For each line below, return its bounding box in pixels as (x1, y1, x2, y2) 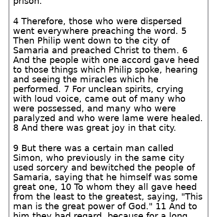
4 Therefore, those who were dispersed (13, 16, 182, 26)
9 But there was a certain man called (13, 143, 174, 153)
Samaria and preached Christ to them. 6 (13, 45, 188, 55)
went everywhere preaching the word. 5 (13, 26, 187, 36)
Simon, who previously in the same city (13, 153, 185, 163)
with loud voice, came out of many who (13, 93, 186, 104)
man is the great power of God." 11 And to (13, 201, 198, 211)
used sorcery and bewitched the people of (13, 162, 195, 172)
